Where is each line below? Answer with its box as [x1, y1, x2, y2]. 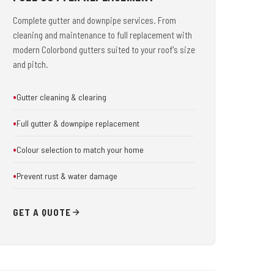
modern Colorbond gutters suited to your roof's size [13, 44, 195, 55]
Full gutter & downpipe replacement [17, 117, 139, 128]
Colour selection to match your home [17, 144, 144, 155]
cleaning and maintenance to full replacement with [13, 29, 192, 40]
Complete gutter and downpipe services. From [13, 15, 176, 26]
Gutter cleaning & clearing [17, 91, 106, 102]
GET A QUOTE [13, 207, 71, 218]
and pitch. [13, 59, 48, 70]
